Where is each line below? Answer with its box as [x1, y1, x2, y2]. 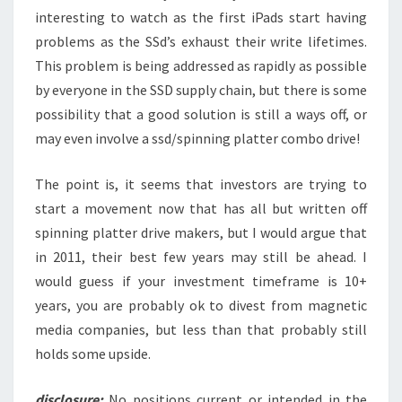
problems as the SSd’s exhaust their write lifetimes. [35, 32, 367, 50]
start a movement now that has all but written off [35, 199, 367, 217]
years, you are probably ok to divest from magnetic [35, 296, 367, 314]
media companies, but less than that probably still [35, 320, 367, 338]
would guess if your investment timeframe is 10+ [35, 272, 367, 290]
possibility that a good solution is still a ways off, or [35, 105, 367, 123]
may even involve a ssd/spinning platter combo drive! [35, 129, 360, 147]
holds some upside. [35, 345, 151, 363]
